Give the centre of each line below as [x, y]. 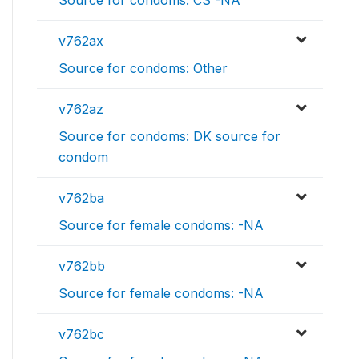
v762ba [81, 198]
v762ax [81, 41]
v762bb [82, 266]
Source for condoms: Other [143, 69]
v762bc [81, 335]
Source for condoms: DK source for [169, 137]
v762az [81, 109]
